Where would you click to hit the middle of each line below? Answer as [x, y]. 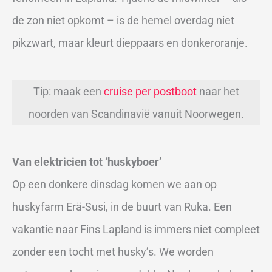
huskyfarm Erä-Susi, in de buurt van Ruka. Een [122, 206]
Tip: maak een [68, 91]
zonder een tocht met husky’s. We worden [113, 251]
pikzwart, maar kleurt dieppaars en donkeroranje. [130, 43]
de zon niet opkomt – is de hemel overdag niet [123, 21]
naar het [218, 91]
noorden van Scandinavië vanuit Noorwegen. [136, 114]
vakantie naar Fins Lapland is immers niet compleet [136, 229]
